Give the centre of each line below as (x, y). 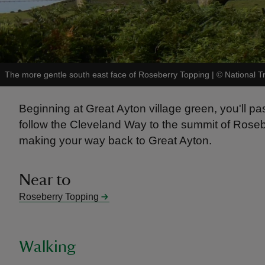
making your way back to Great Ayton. (115, 140)
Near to (45, 180)
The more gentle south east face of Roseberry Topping (107, 75)
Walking (47, 247)
